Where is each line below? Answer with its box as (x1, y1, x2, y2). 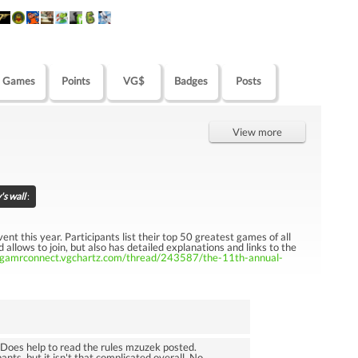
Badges (174, 74, 209, 87)
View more (233, 125, 283, 138)
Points (62, 74, 91, 87)
